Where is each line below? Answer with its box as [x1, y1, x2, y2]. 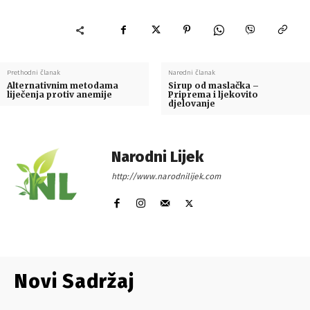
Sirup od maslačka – [167, 80, 259, 91]
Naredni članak [167, 69, 215, 77]
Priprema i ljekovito [167, 89, 258, 100]
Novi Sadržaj [14, 270, 134, 293]
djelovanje [167, 98, 215, 109]
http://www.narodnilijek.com [111, 172, 221, 182]
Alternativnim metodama [7, 80, 118, 91]
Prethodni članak [7, 69, 60, 77]
